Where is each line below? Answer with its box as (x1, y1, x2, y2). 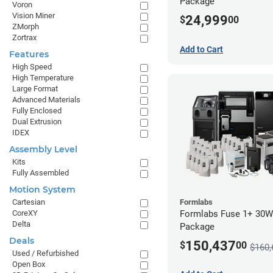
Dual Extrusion (12, 117, 62, 126)
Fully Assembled (12, 168, 69, 177)
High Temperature (12, 73, 74, 82)
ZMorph (12, 22, 39, 31)
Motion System (9, 184, 76, 195)
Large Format (12, 84, 58, 93)
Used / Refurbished (12, 249, 79, 258)
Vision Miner (12, 11, 55, 20)
